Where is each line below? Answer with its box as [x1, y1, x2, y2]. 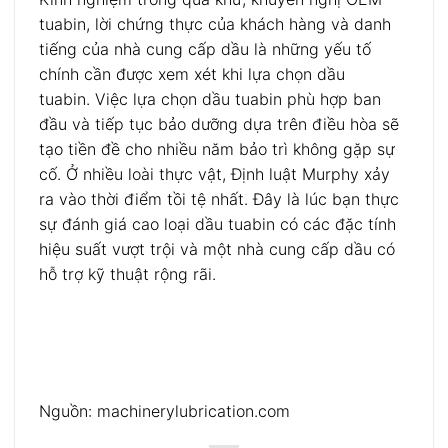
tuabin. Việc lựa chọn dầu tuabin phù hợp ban [39, 88, 381, 109]
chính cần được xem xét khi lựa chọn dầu [39, 63, 345, 84]
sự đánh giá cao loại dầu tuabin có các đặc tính [39, 213, 396, 234]
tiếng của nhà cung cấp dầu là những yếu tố [39, 38, 371, 59]
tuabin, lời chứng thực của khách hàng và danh [39, 13, 391, 34]
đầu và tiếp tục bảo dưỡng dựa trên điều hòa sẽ [39, 113, 399, 134]
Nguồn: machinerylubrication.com [39, 400, 290, 421]
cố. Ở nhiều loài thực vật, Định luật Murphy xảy [39, 163, 390, 184]
